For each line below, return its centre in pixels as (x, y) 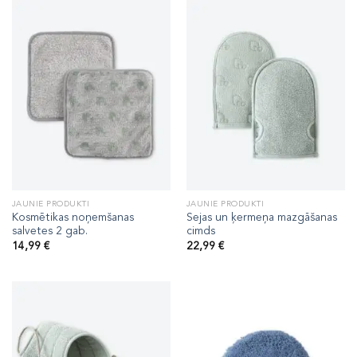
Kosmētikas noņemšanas (73, 218)
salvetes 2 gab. (49, 231)
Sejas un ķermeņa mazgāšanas (261, 218)
